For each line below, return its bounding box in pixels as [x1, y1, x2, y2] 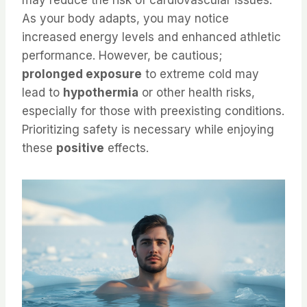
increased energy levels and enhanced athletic [22, 30, 281, 45]
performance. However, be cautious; [22, 49, 222, 63]
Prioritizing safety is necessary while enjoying [22, 123, 274, 137]
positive [56, 141, 104, 156]
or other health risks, [138, 86, 255, 100]
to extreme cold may [142, 67, 259, 82]
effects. [104, 141, 149, 156]
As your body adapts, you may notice [22, 12, 229, 26]
